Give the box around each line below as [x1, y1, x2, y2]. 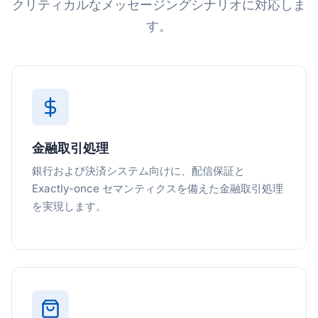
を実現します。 [32, 199, 106, 213]
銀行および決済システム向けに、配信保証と [32, 164, 245, 177]
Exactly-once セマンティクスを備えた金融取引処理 [32, 182, 283, 195]
